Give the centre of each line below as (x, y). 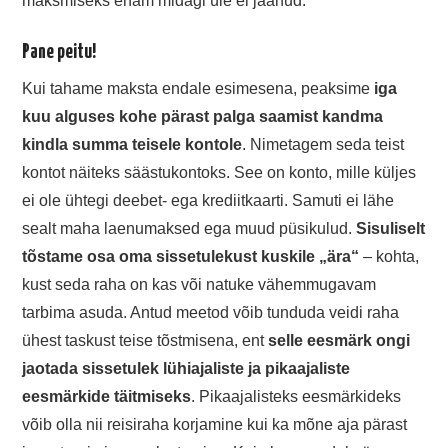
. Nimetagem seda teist (323, 145)
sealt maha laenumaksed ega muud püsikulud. (189, 229)
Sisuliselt (391, 229)
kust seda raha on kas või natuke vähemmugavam (199, 285)
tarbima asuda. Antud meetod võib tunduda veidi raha (211, 313)
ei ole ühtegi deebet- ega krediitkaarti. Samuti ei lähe (208, 201)
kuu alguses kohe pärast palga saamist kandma (203, 117)
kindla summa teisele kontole (132, 145)
